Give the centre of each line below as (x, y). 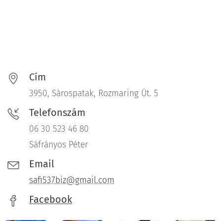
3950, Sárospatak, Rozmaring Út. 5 (94, 93)
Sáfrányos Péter (59, 145)
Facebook (51, 199)
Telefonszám (57, 112)
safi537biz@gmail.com (72, 180)
